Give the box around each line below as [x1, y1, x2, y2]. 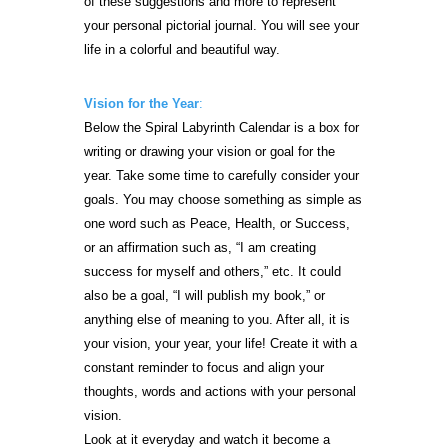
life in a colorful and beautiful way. [84, 42, 280, 57]
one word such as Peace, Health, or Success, [84, 216, 350, 231]
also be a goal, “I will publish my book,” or [84, 288, 325, 303]
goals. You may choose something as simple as [84, 192, 362, 207]
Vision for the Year [84, 96, 199, 111]
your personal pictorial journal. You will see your [84, 18, 359, 33]
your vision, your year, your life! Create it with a [84, 336, 357, 351]
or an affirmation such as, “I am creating [84, 240, 316, 255]
